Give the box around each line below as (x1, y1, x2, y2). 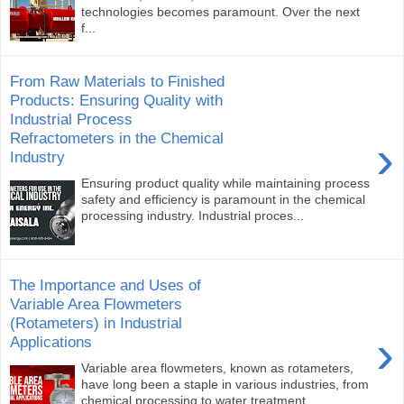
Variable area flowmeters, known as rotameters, (81, 360, 354, 375)
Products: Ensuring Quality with (10, 91, 223, 110)
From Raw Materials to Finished (10, 72, 225, 91)
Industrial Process (10, 110, 133, 129)
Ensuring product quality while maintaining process (81, 175, 371, 190)
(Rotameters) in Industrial (10, 314, 182, 333)
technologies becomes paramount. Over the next (81, 4, 361, 19)
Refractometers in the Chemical (10, 129, 224, 148)
